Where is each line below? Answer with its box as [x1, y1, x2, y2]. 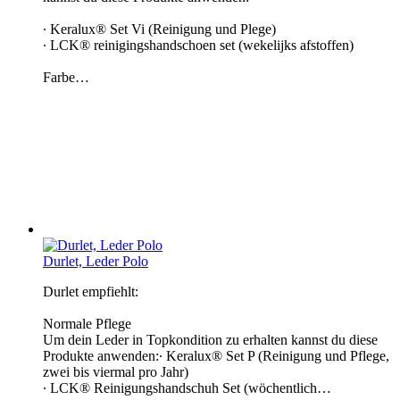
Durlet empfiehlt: [43, 283, 138, 299]
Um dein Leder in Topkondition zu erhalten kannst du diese [43, 331, 378, 347]
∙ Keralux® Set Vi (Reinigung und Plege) [43, 21, 276, 37]
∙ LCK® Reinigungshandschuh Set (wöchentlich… [43, 379, 331, 396]
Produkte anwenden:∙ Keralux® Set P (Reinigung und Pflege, [43, 347, 389, 363]
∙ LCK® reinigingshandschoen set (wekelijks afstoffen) [43, 37, 354, 53]
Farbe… [43, 69, 89, 85]
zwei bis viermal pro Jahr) [43, 363, 188, 379]
